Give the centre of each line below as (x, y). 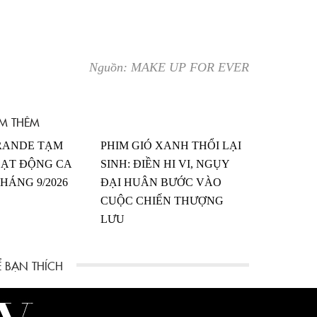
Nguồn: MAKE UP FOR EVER (169, 67)
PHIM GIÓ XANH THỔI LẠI (171, 146)
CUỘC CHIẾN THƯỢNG (162, 201)
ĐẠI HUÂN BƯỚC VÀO (161, 183)
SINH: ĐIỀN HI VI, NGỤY (165, 164)
